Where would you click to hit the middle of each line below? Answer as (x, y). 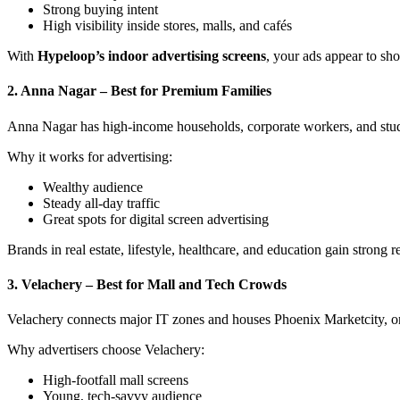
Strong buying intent (100, 10)
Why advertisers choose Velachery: (106, 350)
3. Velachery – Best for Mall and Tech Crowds (147, 285)
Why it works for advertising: (90, 156)
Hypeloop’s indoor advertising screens (152, 56)
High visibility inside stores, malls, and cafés (167, 26)
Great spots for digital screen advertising (156, 219)
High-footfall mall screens (116, 380)
